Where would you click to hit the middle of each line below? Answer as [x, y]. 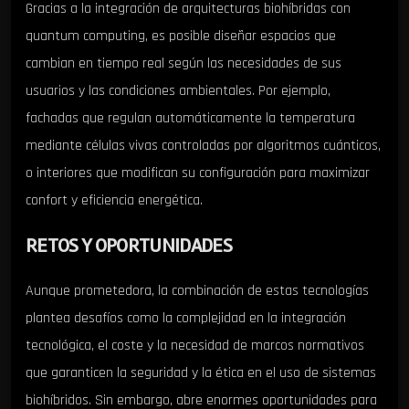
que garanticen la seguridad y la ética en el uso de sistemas [201, 373]
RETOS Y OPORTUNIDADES [129, 246]
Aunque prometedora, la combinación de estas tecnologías [197, 291]
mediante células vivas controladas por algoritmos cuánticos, [203, 146]
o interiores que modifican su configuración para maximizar [198, 173]
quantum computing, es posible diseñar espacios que [181, 37]
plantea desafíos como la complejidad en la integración [186, 319]
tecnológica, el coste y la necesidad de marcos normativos [195, 346]
